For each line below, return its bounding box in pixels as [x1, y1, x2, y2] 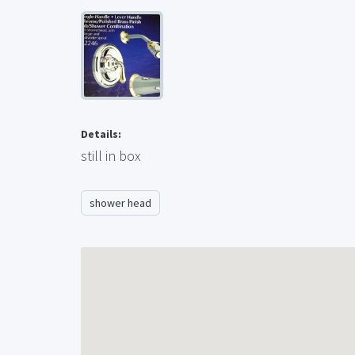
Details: [81, 126, 121, 141]
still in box [81, 146, 140, 165]
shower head [90, 195, 151, 210]
